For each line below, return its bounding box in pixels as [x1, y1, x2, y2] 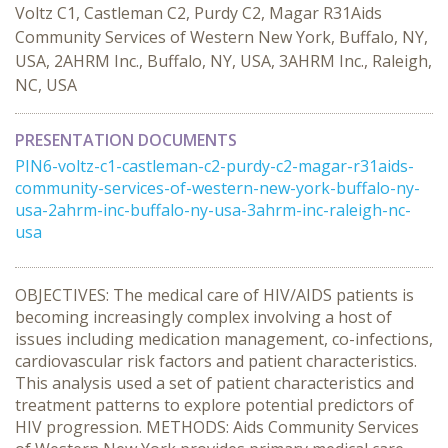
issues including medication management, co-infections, [15, 328, 433, 350]
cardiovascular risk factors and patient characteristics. [15, 350, 417, 372]
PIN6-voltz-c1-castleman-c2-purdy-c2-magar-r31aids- [15, 155, 414, 177]
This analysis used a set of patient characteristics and [15, 372, 414, 394]
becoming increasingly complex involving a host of [15, 306, 392, 328]
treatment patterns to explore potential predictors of [15, 394, 414, 416]
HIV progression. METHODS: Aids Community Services [15, 416, 419, 438]
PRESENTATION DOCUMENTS [15, 129, 237, 151]
